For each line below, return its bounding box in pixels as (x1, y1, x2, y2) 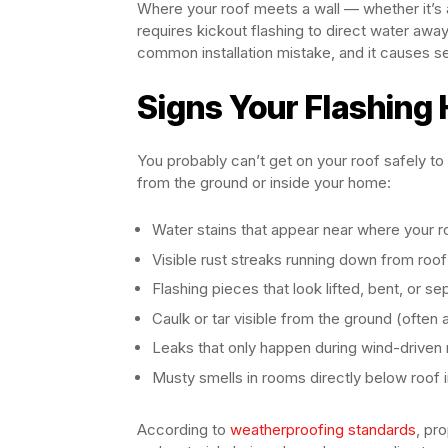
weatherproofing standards (230, 419, 416, 439)
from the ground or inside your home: (137, 173, 391, 192)
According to (137, 419, 230, 439)
